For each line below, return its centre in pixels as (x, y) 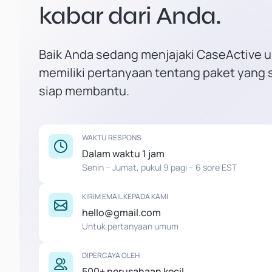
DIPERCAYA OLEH (111, 255)
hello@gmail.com (121, 212)
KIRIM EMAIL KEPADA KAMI (125, 196)
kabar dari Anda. (130, 16)
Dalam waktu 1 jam (123, 154)
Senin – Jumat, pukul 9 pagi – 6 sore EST (159, 167)
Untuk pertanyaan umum (130, 226)
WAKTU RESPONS (112, 138)
